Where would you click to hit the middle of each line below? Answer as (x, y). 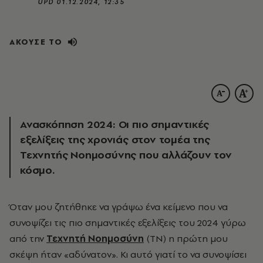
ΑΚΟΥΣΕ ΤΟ (36, 41)
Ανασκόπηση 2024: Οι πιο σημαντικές (115, 124)
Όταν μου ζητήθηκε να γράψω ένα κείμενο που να (13, 206)
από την (28, 238)
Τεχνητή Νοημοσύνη (95, 238)
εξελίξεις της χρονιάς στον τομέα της (115, 139)
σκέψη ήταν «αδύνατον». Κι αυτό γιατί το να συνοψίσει (128, 254)
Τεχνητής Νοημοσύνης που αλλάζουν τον (126, 154)
